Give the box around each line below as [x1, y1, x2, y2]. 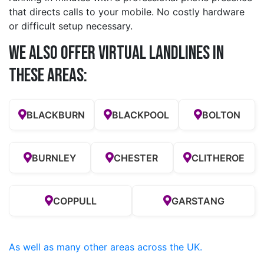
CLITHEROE [192, 151, 245, 164]
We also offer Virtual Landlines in [9, 42, 224, 65]
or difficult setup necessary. [9, 20, 133, 32]
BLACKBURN [27, 108, 85, 121]
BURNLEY [32, 151, 77, 164]
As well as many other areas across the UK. [9, 241, 202, 253]
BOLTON [202, 108, 240, 121]
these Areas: [9, 64, 87, 88]
